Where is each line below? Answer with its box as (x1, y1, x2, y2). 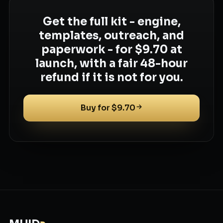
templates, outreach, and (39, 28, 184, 42)
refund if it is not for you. (40, 70, 183, 84)
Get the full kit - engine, (42, 14, 181, 28)
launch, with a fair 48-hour (35, 56, 188, 70)
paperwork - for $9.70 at (41, 42, 182, 56)
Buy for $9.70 (80, 102, 135, 113)
